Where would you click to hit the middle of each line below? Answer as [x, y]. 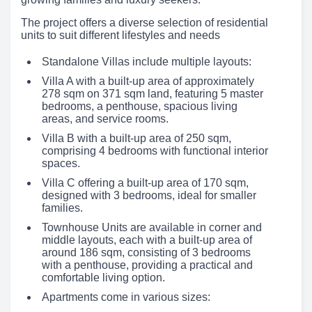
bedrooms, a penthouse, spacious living [140, 107]
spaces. [61, 164]
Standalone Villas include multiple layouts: [147, 62]
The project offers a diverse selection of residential [145, 23]
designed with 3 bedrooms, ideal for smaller [149, 196]
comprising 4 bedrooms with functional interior [155, 151]
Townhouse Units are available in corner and [152, 228]
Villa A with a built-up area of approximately [148, 81]
